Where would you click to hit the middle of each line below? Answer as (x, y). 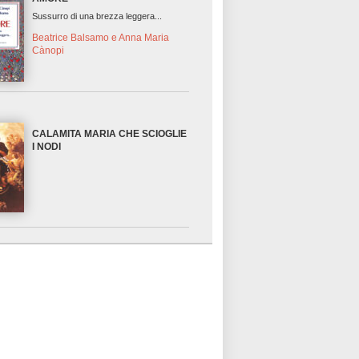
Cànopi (48, 51)
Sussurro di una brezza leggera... (97, 16)
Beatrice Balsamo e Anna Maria (101, 38)
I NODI (47, 147)
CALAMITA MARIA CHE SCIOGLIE (110, 134)
